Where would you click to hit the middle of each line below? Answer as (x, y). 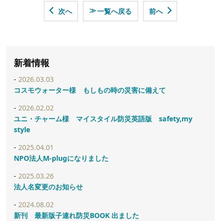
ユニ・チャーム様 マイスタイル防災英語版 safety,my (103, 118)
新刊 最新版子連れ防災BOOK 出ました (76, 215)
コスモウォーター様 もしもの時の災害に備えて (90, 90)
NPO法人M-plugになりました (61, 158)
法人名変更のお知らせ (48, 186)
